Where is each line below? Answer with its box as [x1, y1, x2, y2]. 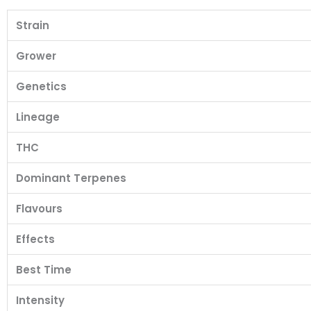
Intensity [16, 292, 65, 308]
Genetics [16, 78, 67, 94]
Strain [16, 17, 49, 33]
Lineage [16, 109, 60, 124]
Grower [16, 48, 56, 63]
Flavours [16, 201, 62, 216]
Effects [16, 231, 55, 246]
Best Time [16, 262, 72, 277]
